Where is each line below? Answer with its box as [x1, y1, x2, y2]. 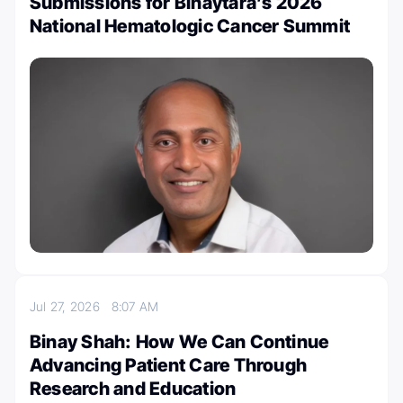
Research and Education [30, 378, 237, 400]
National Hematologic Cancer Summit [30, 14, 351, 37]
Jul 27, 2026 [30, 299, 112, 315]
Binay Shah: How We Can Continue [30, 331, 329, 354]
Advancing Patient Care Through [30, 354, 308, 377]
